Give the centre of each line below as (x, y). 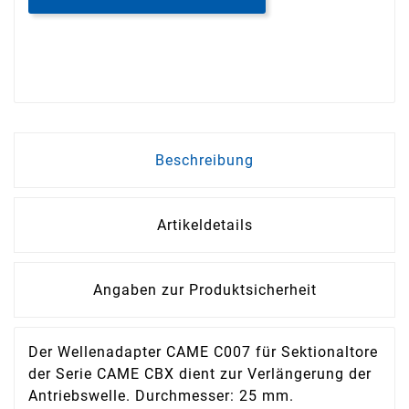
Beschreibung (204, 161)
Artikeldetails (204, 225)
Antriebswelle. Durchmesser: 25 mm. (161, 396)
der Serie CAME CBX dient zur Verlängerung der (200, 374)
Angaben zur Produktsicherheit (204, 290)
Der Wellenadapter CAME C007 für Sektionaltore (203, 352)
